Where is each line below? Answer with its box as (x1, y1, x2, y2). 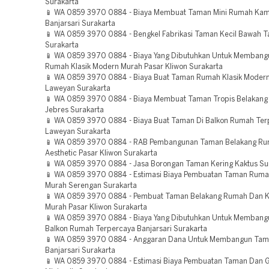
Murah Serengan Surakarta (45, 183, 137, 189)
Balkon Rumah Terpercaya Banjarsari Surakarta (45, 226, 207, 232)
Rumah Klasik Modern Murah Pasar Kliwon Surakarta (45, 64, 223, 70)
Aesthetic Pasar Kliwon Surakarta (45, 150, 157, 157)
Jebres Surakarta (45, 107, 104, 113)
